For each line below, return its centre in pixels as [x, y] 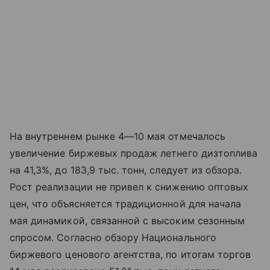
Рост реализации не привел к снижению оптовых [129, 187]
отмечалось [195, 137]
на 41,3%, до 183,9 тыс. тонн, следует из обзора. [126, 170]
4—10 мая [142, 137]
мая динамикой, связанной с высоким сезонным [127, 221]
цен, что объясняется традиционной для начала [126, 204]
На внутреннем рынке [64, 137]
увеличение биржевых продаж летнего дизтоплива [134, 153]
